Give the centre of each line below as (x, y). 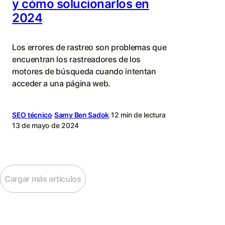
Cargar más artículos (43, 179)
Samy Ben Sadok (82, 115)
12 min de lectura (138, 115)
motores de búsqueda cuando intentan (84, 72)
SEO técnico (32, 115)
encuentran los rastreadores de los (77, 60)
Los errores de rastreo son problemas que (89, 47)
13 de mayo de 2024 (45, 126)
